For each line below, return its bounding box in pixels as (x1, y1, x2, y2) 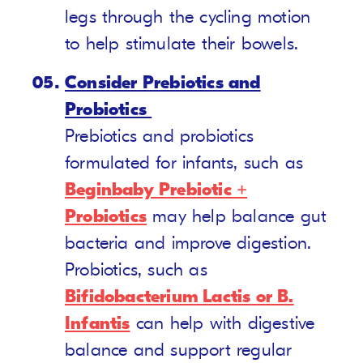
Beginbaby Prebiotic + (65, 179, 248, 201)
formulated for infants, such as (65, 152, 304, 174)
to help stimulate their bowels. (65, 33, 299, 55)
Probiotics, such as (65, 259, 207, 281)
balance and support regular (65, 340, 293, 361)
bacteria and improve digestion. (65, 233, 312, 254)
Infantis (65, 313, 130, 335)
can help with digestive (130, 313, 315, 335)
